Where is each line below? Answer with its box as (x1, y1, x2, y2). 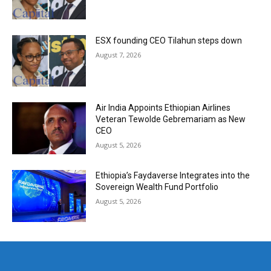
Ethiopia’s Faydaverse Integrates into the (96, 171, 250, 181)
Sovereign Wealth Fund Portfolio (96, 182, 219, 192)
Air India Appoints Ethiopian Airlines (96, 103, 231, 113)
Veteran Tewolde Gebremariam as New (96, 114, 246, 125)
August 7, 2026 (96, 50, 142, 59)
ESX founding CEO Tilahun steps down (96, 35, 243, 45)
